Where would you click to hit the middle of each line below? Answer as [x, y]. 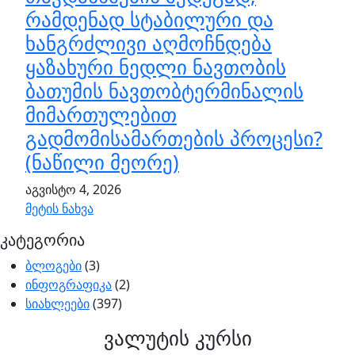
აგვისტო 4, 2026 [73, 190]
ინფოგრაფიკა [69, 285]
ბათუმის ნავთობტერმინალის [164, 91]
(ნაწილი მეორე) [102, 162]
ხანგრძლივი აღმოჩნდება [149, 43]
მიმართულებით [101, 115]
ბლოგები [53, 266]
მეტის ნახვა [59, 209]
